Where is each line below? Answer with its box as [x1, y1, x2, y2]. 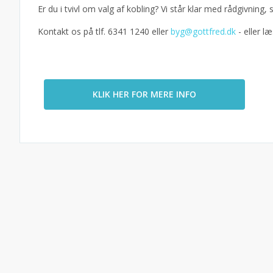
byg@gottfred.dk [171, 26, 236, 38]
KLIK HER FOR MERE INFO [93, 88, 196, 101]
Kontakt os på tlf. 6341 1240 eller [38, 26, 171, 38]
